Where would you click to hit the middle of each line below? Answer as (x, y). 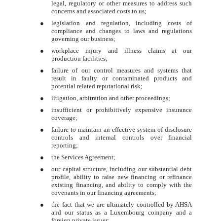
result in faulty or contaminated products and (122, 78)
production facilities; (80, 58)
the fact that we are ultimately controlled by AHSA (122, 204)
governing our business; (84, 38)
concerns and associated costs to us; (99, 11)
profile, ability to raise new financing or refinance (122, 177)
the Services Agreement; (84, 157)
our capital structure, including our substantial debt (122, 169)
